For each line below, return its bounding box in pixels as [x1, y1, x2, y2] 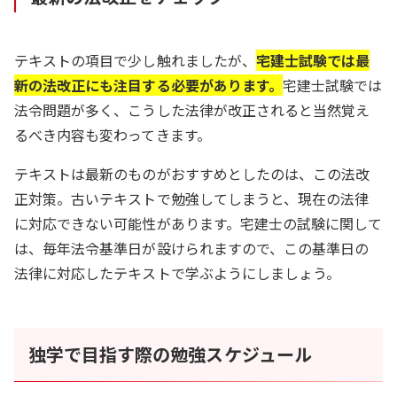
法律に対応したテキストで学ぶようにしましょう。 [14, 261, 341, 284]
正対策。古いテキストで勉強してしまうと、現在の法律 [14, 187, 370, 209]
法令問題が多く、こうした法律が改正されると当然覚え [14, 98, 370, 121]
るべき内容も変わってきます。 [14, 123, 211, 145]
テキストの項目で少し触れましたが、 [14, 49, 256, 71]
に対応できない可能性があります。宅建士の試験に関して [14, 212, 383, 234]
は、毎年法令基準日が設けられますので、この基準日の [14, 237, 370, 259]
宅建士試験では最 [255, 49, 370, 71]
